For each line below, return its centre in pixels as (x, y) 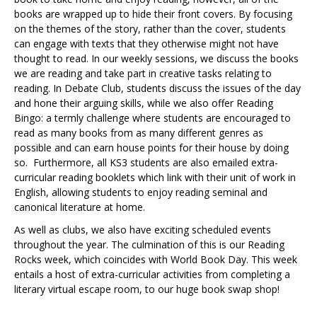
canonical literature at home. (81, 207)
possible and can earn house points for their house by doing (151, 148)
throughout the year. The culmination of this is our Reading (149, 245)
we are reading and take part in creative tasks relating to (143, 74)
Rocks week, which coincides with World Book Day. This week (156, 260)
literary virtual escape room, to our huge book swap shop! (147, 289)
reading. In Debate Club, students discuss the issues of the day (157, 88)
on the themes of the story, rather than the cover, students (150, 29)
